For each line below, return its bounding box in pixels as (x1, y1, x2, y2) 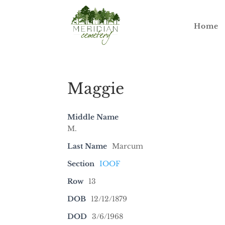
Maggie (67, 79, 125, 98)
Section (67, 159, 95, 168)
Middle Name (67, 113, 119, 122)
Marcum (112, 142, 144, 151)
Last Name (67, 142, 107, 151)
